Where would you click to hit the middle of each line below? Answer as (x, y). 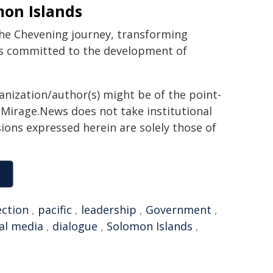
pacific (55, 210)
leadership (109, 210)
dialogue (75, 226)
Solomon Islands (150, 226)
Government (179, 210)
